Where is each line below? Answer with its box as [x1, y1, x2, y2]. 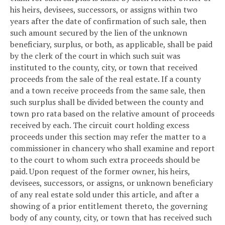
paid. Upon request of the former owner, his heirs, [10, 166, 190, 177]
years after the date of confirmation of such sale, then [10, 16, 206, 27]
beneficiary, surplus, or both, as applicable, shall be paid [10, 39, 212, 50]
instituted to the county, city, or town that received [10, 62, 197, 73]
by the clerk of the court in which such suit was [10, 50, 180, 62]
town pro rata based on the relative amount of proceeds [10, 108, 214, 120]
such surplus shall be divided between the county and [10, 96, 203, 108]
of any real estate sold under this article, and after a [10, 189, 199, 200]
